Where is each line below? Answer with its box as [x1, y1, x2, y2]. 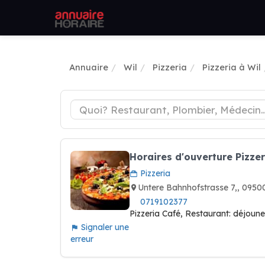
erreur [70, 234, 93, 244]
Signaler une [79, 222, 129, 232]
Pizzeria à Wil [202, 62, 261, 73]
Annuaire [69, 62, 108, 73]
